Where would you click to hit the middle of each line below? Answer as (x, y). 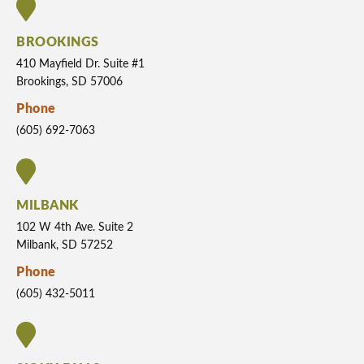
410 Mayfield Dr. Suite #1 (80, 65)
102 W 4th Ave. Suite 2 (75, 228)
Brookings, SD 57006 (69, 82)
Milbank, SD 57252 (65, 246)
